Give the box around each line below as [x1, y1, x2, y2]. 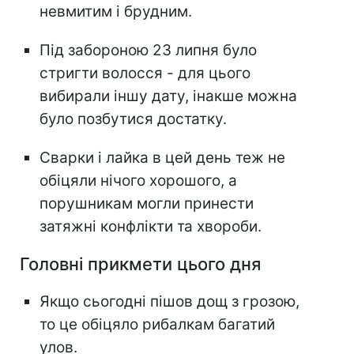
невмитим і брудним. [40, 2, 192, 21]
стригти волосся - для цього [40, 64, 250, 83]
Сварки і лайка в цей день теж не [40, 149, 285, 168]
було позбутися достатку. [40, 110, 227, 129]
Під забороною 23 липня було [40, 41, 257, 60]
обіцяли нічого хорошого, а [40, 171, 237, 190]
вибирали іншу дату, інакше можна [40, 87, 297, 106]
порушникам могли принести [40, 194, 254, 213]
